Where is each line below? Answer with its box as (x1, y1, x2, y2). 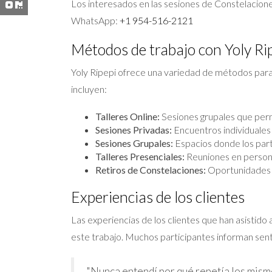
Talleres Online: (95, 110, 160, 122)
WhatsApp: (71, 15, 120, 26)
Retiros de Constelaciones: (95, 164, 206, 175)
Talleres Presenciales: (95, 151, 185, 162)
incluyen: (71, 83, 107, 95)
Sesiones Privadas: (95, 124, 172, 135)
